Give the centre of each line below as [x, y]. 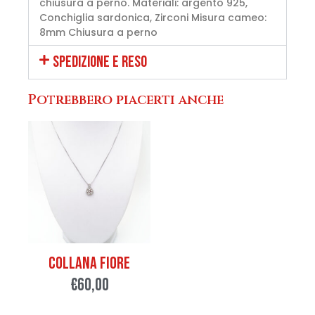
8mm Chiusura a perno [98, 33]
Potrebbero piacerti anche [126, 100]
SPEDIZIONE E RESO [100, 62]
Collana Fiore [89, 264]
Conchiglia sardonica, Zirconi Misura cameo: [153, 18]
